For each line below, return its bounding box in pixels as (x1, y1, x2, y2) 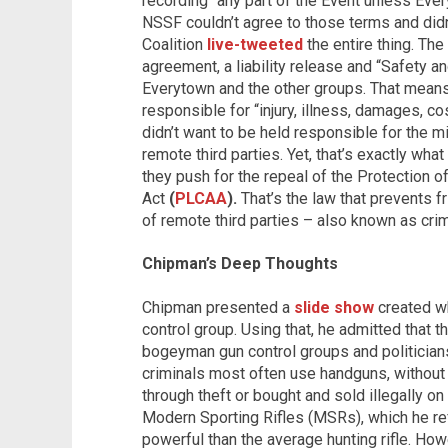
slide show (294, 297, 374, 317)
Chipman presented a (142, 297, 294, 317)
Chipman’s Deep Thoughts (142, 254, 338, 274)
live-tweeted (207, 35, 303, 55)
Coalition (142, 35, 207, 55)
